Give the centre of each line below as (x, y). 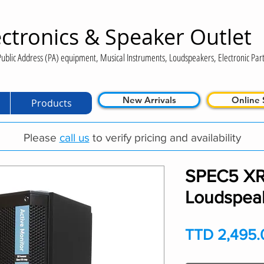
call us (74, 137)
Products (51, 103)
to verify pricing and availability (165, 137)
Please (41, 137)
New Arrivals (149, 100)
